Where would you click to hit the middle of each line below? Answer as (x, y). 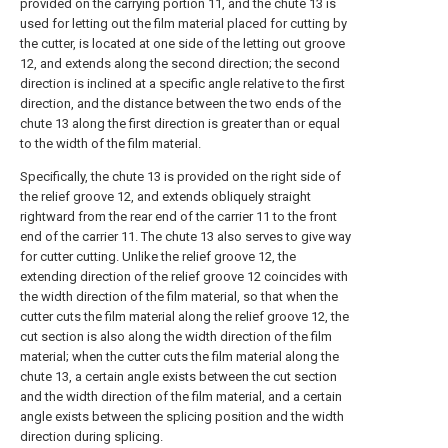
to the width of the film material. (110, 143)
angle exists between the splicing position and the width (182, 416)
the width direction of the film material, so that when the (179, 296)
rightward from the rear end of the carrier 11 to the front (178, 216)
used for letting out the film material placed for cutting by (183, 23)
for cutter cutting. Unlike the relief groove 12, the (158, 256)
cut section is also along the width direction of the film (176, 336)
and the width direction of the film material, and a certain (181, 396)
